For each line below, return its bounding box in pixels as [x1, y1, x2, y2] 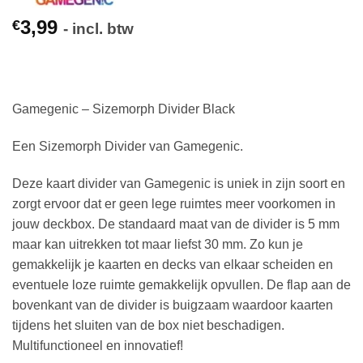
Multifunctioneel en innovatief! [12, 338, 183, 352]
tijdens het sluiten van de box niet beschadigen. [12, 318, 284, 332]
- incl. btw [63, 19, 134, 37]
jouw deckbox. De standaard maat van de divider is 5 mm [12, 216, 340, 231]
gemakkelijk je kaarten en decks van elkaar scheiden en [12, 257, 333, 271]
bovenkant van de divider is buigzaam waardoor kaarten [12, 297, 333, 312]
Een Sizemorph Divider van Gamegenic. [12, 139, 243, 153]
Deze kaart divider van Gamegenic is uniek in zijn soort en [12, 176, 345, 190]
